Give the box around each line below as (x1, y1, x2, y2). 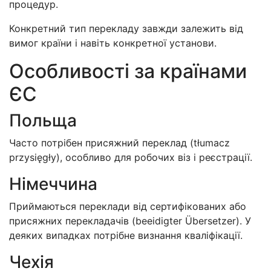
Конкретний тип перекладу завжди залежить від (9, 22, 243, 34)
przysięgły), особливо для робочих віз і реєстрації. (9, 151, 252, 163)
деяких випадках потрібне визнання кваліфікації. (9, 229, 243, 241)
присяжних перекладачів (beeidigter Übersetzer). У (9, 214, 251, 227)
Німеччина (9, 173, 97, 194)
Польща (9, 109, 77, 131)
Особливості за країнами (9, 59, 247, 83)
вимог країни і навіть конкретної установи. (9, 36, 217, 49)
